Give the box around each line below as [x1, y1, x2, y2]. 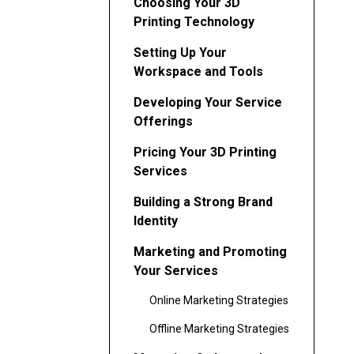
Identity [134, 213, 178, 228]
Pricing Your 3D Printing [134, 144, 277, 160]
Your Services [134, 262, 218, 278]
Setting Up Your [134, 44, 227, 60]
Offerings [134, 113, 193, 129]
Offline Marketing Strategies [149, 322, 289, 335]
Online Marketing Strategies [149, 293, 288, 307]
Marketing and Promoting [134, 243, 287, 259]
